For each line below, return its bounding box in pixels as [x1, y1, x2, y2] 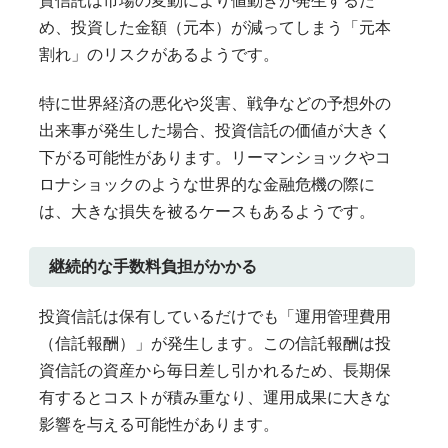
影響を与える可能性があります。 [38, 415, 279, 433]
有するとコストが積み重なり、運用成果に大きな [38, 388, 391, 406]
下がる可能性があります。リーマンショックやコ [38, 148, 391, 166]
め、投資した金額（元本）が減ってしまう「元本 [38, 18, 391, 36]
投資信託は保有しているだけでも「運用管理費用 [38, 307, 391, 325]
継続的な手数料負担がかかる [48, 257, 257, 275]
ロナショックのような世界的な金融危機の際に [38, 175, 375, 193]
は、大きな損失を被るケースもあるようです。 [38, 202, 375, 220]
